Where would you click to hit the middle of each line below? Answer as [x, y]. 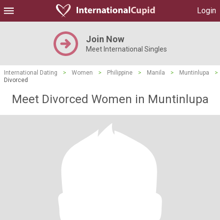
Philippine [120, 73]
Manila [156, 73]
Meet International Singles [126, 49]
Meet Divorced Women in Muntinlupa [110, 99]
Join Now [105, 39]
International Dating [31, 73]
